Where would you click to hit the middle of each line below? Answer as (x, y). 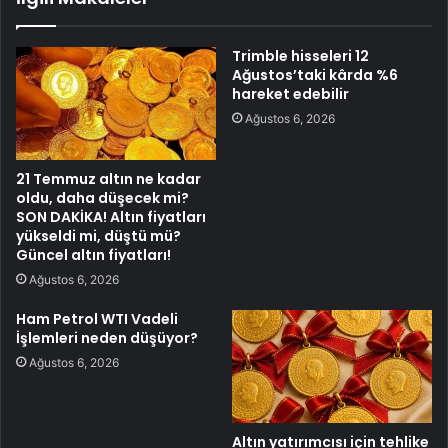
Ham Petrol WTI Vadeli (97, 319)
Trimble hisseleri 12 (300, 56)
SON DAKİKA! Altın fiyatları (111, 217)
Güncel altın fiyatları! (93, 255)
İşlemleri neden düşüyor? (107, 338)
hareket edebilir (290, 94)
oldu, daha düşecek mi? (102, 198)
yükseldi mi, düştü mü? (98, 236)
